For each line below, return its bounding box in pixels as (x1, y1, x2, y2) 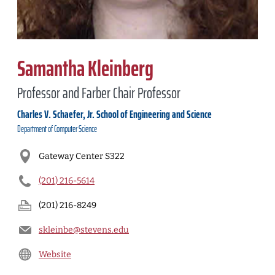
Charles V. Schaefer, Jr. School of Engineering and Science (17, 106, 212, 123)
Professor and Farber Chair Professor (17, 82, 180, 105)
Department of (17, 122, 54, 136)
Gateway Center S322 (39, 150, 125, 161)
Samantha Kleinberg (17, 51, 153, 86)
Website (39, 249, 71, 260)
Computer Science (54, 122, 97, 136)
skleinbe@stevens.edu (39, 224, 129, 235)
